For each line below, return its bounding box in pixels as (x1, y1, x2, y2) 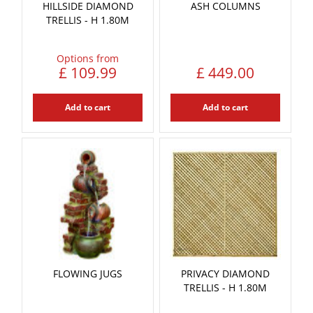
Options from (57, 51, 119, 65)
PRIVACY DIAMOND (181, 266, 270, 280)
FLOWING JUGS (53, 266, 122, 280)
